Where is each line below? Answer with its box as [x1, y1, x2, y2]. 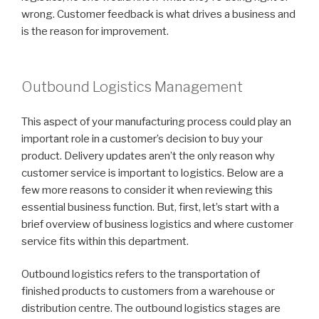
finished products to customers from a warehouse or [21, 285, 275, 298]
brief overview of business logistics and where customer [21, 217, 293, 231]
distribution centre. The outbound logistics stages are [21, 302, 281, 315]
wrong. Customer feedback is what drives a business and [21, 7, 296, 21]
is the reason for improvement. [21, 24, 169, 38]
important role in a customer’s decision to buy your [21, 132, 263, 145]
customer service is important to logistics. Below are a [21, 166, 283, 179]
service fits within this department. [21, 234, 189, 248]
